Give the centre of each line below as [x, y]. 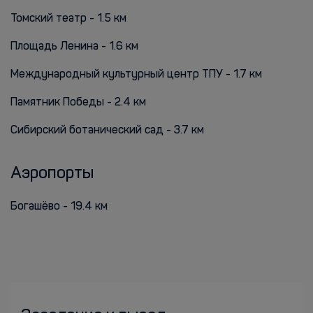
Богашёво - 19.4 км [59, 207]
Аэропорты [52, 174]
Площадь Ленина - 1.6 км [74, 47]
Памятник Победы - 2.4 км [78, 103]
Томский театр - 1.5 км [68, 19]
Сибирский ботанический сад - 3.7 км [107, 131]
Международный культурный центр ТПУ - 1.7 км [136, 75]
